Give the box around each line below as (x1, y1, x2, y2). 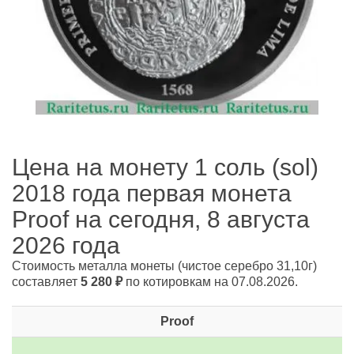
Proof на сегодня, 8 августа (12, 206, 310, 233)
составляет (12, 275, 81, 289)
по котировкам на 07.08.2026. (122, 275, 298, 289)
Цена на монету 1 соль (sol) (12, 154, 318, 181)
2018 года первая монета (12, 180, 292, 207)
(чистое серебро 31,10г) (178, 259, 317, 273)
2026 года (12, 232, 120, 259)
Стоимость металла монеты (12, 259, 178, 273)
